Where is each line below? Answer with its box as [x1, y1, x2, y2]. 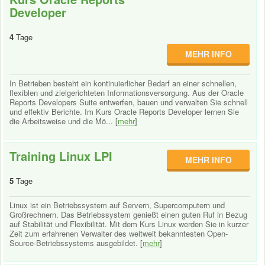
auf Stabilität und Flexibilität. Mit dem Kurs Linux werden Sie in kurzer [9, 218, 248, 230]
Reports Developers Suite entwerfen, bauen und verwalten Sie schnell [9, 96, 248, 108]
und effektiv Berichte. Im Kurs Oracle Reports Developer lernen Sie [9, 106, 239, 117]
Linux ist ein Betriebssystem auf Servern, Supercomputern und [9, 199, 225, 211]
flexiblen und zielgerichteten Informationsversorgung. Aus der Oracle [9, 87, 244, 98]
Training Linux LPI [9, 147, 112, 164]
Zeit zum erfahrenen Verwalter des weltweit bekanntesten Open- [9, 228, 228, 239]
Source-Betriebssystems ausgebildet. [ [9, 237, 143, 248]
